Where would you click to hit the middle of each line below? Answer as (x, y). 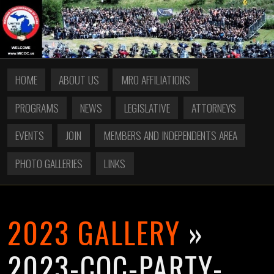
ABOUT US (79, 80)
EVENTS (30, 135)
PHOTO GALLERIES (49, 163)
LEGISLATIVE (147, 107)
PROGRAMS (37, 107)
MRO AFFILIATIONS (155, 80)
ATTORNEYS (213, 107)
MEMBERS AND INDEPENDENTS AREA (170, 135)
